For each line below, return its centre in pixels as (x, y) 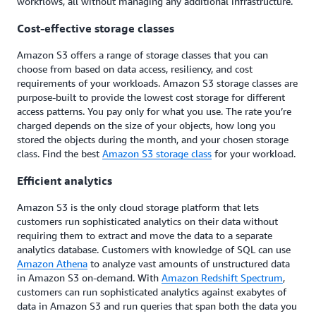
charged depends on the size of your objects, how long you (146, 126)
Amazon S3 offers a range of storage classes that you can (142, 55)
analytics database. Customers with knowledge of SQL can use (154, 249)
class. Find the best (60, 154)
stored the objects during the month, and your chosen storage (153, 140)
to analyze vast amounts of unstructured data (189, 263)
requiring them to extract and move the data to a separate (145, 235)
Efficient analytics (65, 180)
